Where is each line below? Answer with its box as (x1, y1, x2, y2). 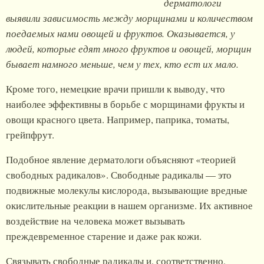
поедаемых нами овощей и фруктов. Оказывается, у (6, 27, 235, 41)
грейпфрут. (6, 128, 54, 142)
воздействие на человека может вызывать (6, 214, 185, 228)
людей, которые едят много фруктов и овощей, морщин (6, 42, 251, 56)
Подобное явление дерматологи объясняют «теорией (6, 153, 236, 167)
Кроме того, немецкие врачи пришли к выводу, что (6, 82, 225, 96)
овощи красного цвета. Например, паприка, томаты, (6, 113, 229, 127)
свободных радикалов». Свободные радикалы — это (6, 168, 232, 182)
